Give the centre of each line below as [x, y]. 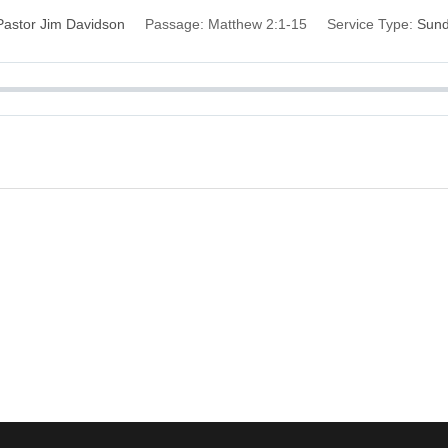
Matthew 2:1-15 [257, 24]
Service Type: [369, 24]
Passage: [174, 24]
